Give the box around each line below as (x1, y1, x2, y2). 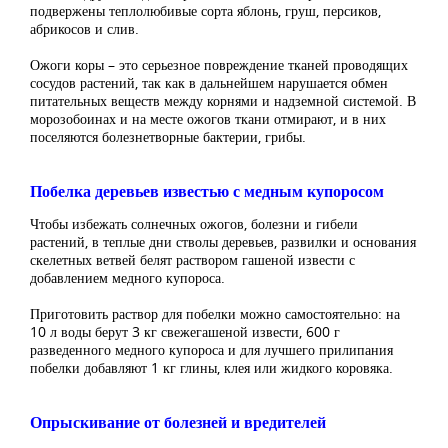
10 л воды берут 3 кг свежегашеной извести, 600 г (30, 322, 340, 342)
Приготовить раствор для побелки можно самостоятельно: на (30, 304, 400, 324)
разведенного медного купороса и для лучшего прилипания (30, 340, 393, 360)
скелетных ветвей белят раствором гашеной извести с (30, 250, 355, 270)
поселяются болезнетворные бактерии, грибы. (30, 127, 306, 147)
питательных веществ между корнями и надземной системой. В (30, 91, 416, 111)
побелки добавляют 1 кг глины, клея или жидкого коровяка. (30, 358, 393, 378)
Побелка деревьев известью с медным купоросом (30, 180, 384, 203)
